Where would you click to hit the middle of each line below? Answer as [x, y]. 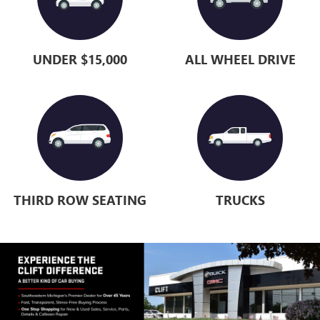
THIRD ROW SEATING [80, 200]
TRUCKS [240, 200]
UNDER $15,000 [80, 60]
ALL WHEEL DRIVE [240, 60]
